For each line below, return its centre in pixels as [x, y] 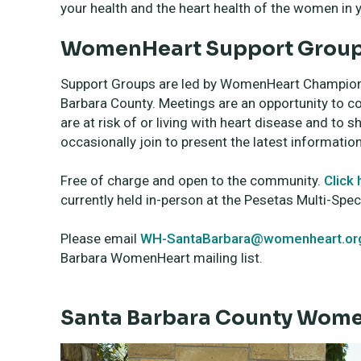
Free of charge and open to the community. [192, 180]
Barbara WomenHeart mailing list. [162, 258]
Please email [100, 239]
